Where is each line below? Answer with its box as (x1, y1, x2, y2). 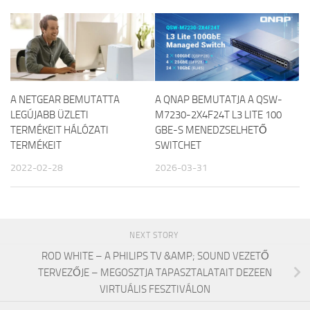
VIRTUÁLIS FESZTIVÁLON (100, 282, 210, 295)
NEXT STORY (129, 230, 181, 241)
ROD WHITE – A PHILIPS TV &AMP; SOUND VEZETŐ (41, 249, 269, 262)
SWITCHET (155, 139, 201, 152)
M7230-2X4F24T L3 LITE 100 (155, 109, 282, 121)
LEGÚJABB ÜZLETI (10, 109, 89, 121)
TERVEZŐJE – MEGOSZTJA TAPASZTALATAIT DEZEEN (38, 266, 272, 279)
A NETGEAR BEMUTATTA (10, 93, 120, 106)
